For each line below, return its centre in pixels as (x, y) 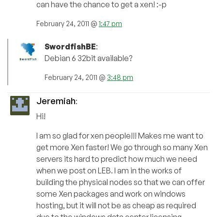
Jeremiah (56, 101)
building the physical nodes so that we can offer (121, 182)
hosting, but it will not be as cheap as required (116, 206)
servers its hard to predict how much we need (117, 159)
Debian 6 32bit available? (88, 58)
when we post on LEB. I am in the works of (109, 171)
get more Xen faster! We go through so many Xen (122, 147)
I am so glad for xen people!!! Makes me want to (120, 136)
